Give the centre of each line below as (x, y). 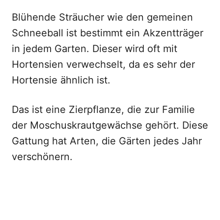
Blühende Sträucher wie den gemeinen (102, 17)
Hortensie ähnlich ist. (61, 80)
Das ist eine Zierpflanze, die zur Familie (103, 110)
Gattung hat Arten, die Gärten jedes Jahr (107, 141)
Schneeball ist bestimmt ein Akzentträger (108, 33)
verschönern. (42, 157)
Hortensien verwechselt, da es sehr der (103, 64)
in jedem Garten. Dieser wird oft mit (95, 49)
